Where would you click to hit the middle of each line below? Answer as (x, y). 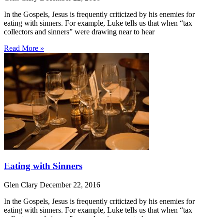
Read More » (24, 48)
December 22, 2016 (70, 185)
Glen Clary (22, 185)
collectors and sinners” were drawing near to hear (79, 32)
